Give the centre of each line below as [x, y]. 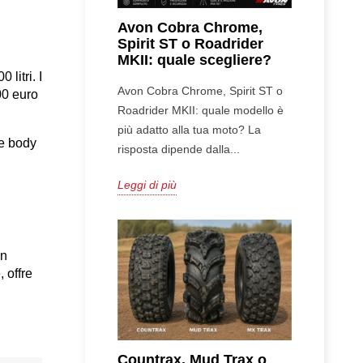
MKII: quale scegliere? [194, 60]
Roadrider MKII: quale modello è [200, 111]
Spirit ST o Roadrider [190, 44]
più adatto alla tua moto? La [189, 130]
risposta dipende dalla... [178, 149]
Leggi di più [147, 185]
